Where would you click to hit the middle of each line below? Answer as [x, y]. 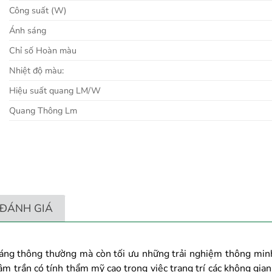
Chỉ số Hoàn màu [43, 51]
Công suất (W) [38, 11]
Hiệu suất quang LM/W [55, 91]
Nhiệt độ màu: [36, 71]
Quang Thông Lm [43, 111]
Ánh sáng [28, 31]
